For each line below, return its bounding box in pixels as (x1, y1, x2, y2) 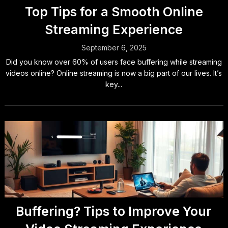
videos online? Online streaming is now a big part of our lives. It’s (6, 69, 222, 77)
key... (105, 80, 123, 89)
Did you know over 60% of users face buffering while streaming (6, 58, 222, 66)
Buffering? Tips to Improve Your (16, 204, 212, 219)
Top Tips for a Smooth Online (24, 4, 203, 19)
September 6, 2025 (81, 43, 147, 52)
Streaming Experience (45, 22, 183, 37)
